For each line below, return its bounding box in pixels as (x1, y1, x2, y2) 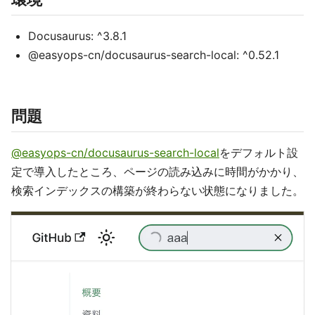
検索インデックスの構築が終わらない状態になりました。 (11, 184, 304, 198)
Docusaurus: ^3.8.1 (28, 29, 127, 43)
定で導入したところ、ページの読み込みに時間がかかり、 (11, 165, 304, 179)
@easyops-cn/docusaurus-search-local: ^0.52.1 (28, 48, 279, 62)
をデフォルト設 (219, 146, 298, 160)
